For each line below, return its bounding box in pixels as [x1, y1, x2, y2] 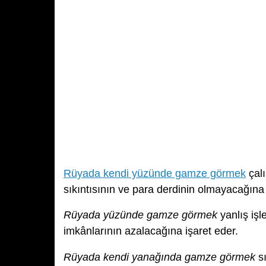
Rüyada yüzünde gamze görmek [64, 209, 217, 221]
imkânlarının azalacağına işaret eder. [64, 225, 238, 237]
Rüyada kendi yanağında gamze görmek [64, 251, 255, 263]
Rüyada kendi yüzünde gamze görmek [64, 167, 246, 180]
